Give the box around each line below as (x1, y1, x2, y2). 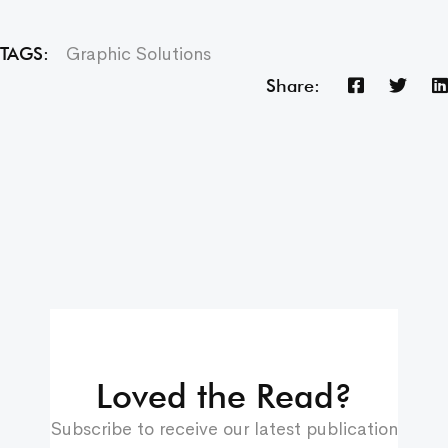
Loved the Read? (95, 374, 353, 416)
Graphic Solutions (66, 42, 211, 65)
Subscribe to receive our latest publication (50, 417, 398, 440)
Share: (266, 75, 320, 97)
